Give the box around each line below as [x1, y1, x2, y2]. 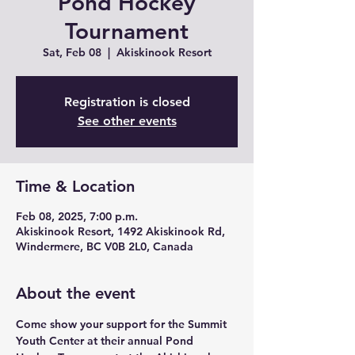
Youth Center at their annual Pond [16, 334, 197, 348]
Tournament [65, 17, 189, 44]
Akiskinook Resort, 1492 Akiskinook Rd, [16, 224, 225, 239]
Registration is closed [63, 94, 190, 109]
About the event [16, 284, 136, 303]
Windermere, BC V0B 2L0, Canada [16, 239, 193, 254]
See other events [77, 113, 177, 128]
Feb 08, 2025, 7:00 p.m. [16, 209, 138, 223]
